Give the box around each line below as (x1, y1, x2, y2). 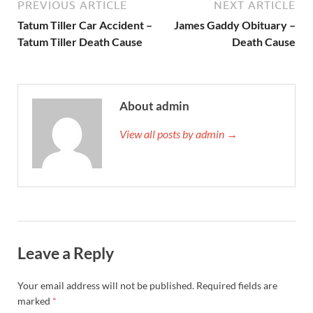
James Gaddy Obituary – (174, 18, 296, 32)
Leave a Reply (17, 243, 114, 263)
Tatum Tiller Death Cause (17, 35, 143, 49)
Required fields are (196, 279, 277, 291)
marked (17, 294, 52, 307)
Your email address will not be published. (17, 279, 194, 291)
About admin (119, 99, 189, 114)
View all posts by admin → (119, 127, 238, 141)
